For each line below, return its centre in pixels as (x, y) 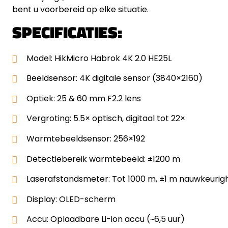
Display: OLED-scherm (71, 199)
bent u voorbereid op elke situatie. (80, 9)
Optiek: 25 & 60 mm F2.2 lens (84, 98)
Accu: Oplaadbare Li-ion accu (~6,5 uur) (106, 219)
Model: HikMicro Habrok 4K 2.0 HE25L (99, 58)
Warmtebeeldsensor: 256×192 (86, 138)
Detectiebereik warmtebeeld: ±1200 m (103, 159)
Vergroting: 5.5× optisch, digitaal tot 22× (106, 119)
